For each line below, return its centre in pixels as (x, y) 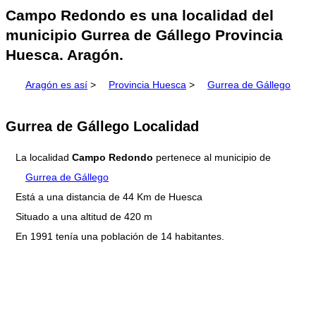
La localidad (44, 158)
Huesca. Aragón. (65, 55)
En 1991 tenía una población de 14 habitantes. (120, 237)
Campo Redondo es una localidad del (140, 16)
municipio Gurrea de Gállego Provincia (144, 35)
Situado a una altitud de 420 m (84, 217)
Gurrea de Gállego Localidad (102, 126)
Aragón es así (56, 85)
